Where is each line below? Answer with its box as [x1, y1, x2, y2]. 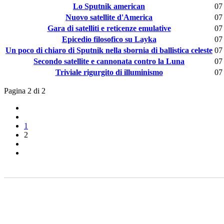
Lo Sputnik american [73, 2, 145, 11]
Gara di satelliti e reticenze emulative [47, 24, 171, 33]
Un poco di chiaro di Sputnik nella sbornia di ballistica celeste [5, 46, 212, 55]
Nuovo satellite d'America [65, 13, 152, 22]
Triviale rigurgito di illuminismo [55, 68, 163, 77]
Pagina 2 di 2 [4, 86, 45, 95]
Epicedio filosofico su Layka [61, 35, 156, 44]
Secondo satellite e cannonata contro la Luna [33, 57, 184, 66]
